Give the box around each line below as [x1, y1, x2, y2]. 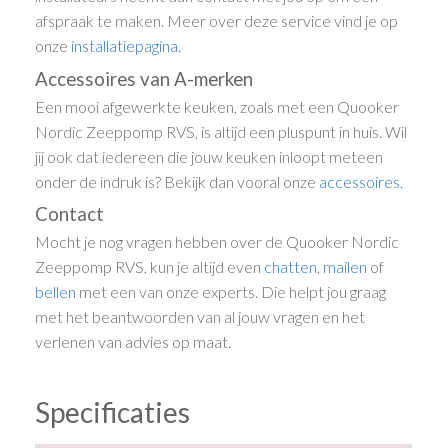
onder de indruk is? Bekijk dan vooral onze [35, 171, 320, 191]
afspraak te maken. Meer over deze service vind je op [35, 11, 399, 31]
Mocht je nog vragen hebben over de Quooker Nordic [35, 232, 400, 252]
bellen [35, 282, 77, 302]
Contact [35, 203, 105, 226]
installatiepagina [71, 36, 179, 56]
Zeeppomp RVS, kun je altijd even [35, 257, 265, 277]
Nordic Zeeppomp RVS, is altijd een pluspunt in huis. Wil [35, 121, 408, 141]
